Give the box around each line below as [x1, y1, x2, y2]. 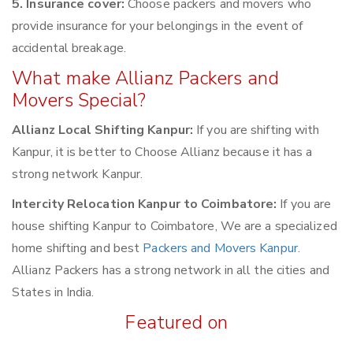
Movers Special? [12, 87, 147, 113]
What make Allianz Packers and [12, 65, 279, 91]
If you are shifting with [193, 121, 320, 139]
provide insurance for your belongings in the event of [12, 17, 303, 35]
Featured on [124, 310, 229, 336]
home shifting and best [12, 240, 143, 258]
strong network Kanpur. [12, 165, 143, 184]
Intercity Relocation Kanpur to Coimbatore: [12, 195, 277, 214]
